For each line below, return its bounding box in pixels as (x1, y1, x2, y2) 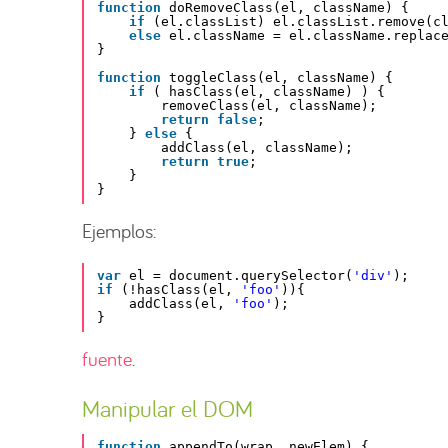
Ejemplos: (82, 217, 156, 243)
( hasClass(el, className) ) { (153, 84, 385, 100)
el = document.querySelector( (129, 268, 353, 284)
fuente (82, 345, 132, 371)
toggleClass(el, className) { (169, 70, 393, 86)
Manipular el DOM (82, 392, 253, 424)
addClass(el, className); (161, 140, 353, 156)
